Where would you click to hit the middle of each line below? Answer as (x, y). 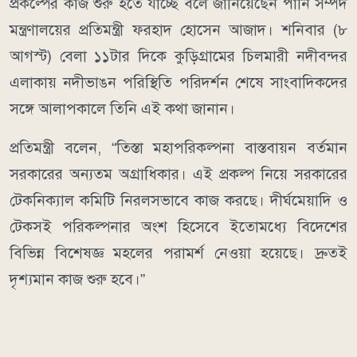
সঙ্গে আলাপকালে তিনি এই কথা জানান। (122, 109)
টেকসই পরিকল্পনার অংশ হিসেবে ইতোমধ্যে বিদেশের (178, 227)
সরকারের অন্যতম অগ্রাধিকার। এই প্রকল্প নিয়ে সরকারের (178, 175)
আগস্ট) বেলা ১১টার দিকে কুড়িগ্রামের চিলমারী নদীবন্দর (178, 57)
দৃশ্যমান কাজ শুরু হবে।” (77, 280)
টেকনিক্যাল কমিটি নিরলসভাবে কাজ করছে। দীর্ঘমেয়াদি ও (178, 201)
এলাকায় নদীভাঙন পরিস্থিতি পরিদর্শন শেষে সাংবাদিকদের (178, 83)
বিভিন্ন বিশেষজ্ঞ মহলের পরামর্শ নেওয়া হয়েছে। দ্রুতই (178, 253)
